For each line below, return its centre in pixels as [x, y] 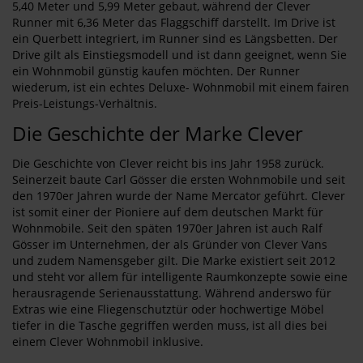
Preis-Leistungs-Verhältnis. [85, 103]
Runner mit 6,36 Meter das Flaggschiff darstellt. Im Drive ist [174, 22]
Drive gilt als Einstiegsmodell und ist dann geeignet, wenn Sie [179, 55]
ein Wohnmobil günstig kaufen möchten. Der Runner [156, 71]
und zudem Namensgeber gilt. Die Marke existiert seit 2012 [174, 261]
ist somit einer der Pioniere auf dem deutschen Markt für [168, 212]
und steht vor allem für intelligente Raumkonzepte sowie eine [180, 277]
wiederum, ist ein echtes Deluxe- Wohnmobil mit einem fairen [181, 87]
